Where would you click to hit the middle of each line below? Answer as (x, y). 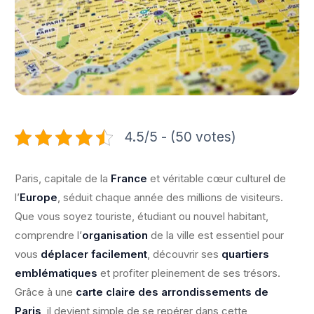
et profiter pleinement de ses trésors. (189, 273)
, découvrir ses (184, 254)
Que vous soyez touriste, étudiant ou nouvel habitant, (142, 217)
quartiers (245, 254)
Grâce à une (45, 292)
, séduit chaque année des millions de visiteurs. (170, 198)
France (129, 179)
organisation (115, 235)
